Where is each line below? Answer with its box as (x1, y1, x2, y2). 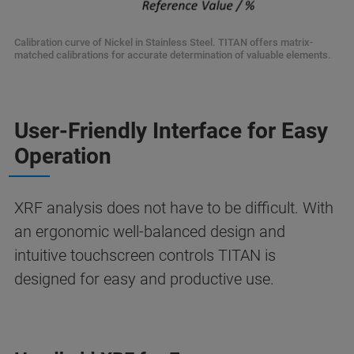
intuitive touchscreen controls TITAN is (14, 245, 276, 265)
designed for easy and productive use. (14, 269, 278, 288)
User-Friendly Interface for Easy (14, 117, 328, 144)
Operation (14, 142, 111, 169)
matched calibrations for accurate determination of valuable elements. (14, 48, 331, 61)
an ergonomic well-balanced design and (14, 221, 285, 241)
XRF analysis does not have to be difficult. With (14, 198, 333, 217)
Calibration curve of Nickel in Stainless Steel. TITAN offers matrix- (14, 36, 313, 48)
